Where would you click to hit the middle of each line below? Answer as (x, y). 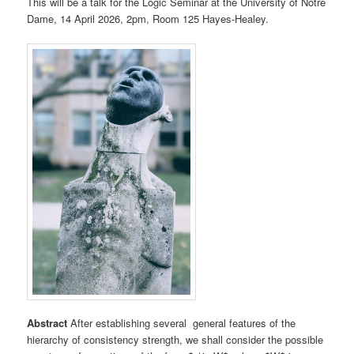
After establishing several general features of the (182, 322)
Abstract (47, 322)
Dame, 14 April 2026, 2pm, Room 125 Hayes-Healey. (148, 18)
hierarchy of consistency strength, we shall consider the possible (175, 339)
